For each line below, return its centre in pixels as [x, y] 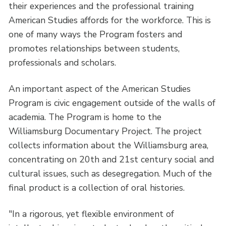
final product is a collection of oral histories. [97, 187]
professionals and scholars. [63, 62]
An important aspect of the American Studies [100, 89]
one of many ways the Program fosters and [96, 34]
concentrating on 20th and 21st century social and [111, 159]
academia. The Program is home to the [85, 117]
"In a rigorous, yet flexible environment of [92, 214]
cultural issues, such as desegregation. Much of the [110, 173]
